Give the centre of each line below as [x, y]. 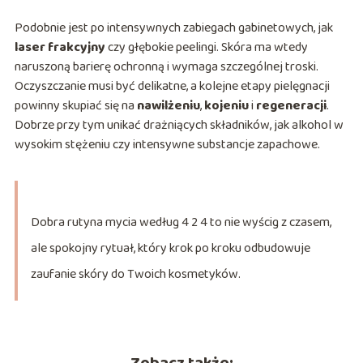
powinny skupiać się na [75, 106]
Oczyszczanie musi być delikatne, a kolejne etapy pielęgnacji [172, 87]
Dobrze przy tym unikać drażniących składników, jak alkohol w [179, 126]
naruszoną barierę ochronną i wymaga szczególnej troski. [166, 67]
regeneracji [291, 106]
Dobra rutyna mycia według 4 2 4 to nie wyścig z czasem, [181, 223]
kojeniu [226, 106]
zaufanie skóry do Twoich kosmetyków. [135, 275]
